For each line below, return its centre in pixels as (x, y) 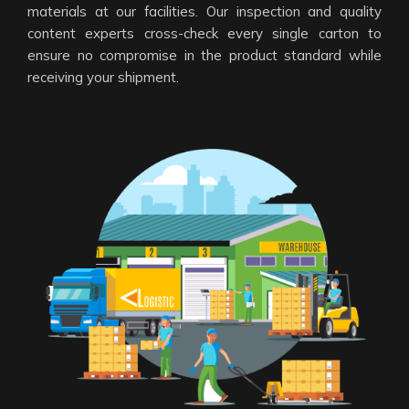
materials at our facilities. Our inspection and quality (204, 12)
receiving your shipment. (103, 78)
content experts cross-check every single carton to (204, 34)
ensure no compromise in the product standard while (204, 56)
